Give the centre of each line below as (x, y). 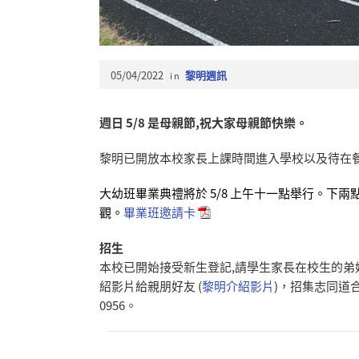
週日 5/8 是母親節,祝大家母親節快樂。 (204, 122)
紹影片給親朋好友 (149, 286)
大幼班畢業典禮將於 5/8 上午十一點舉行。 (213, 193)
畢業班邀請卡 (159, 212)
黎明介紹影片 (238, 286)
